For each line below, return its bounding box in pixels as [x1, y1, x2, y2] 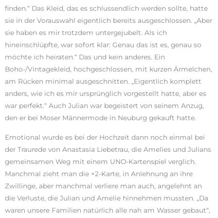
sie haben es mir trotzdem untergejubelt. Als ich [5, 28, 167, 36]
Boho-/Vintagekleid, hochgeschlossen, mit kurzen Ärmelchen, [5, 65, 212, 73]
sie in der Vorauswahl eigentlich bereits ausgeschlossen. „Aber [5, 16, 212, 24]
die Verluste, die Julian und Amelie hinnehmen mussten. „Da [5, 194, 208, 202]
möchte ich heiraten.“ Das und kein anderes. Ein [5, 53, 165, 61]
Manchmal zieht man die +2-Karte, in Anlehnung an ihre [5, 169, 193, 178]
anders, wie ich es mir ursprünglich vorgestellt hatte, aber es [5, 89, 206, 97]
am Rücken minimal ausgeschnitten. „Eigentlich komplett [5, 77, 201, 85]
